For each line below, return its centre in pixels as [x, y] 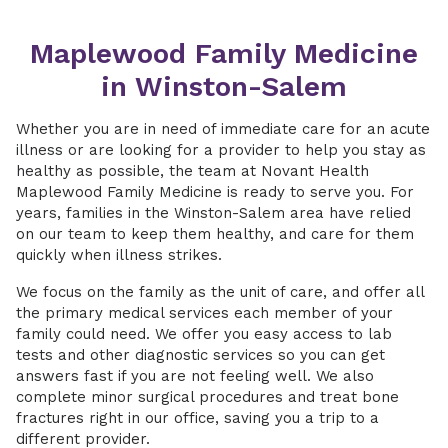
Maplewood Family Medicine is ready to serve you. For [215, 192]
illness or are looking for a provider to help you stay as [221, 150]
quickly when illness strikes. [119, 255]
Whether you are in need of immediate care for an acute [223, 129]
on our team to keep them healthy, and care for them [215, 234]
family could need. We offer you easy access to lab [204, 334]
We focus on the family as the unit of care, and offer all [220, 292]
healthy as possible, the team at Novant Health [192, 171]
